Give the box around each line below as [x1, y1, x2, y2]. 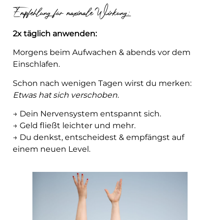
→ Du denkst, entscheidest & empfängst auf [13, 133, 184, 142]
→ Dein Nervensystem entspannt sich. [13, 109, 161, 119]
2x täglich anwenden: [13, 28, 97, 38]
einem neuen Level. [13, 144, 90, 154]
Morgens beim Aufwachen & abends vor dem [13, 48, 191, 57]
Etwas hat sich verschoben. [13, 90, 119, 100]
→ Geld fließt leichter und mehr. [13, 121, 136, 131]
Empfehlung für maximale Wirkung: [13, 1, 130, 23]
